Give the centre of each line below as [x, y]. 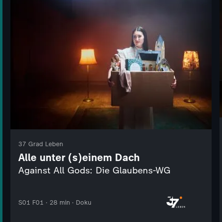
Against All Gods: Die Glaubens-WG [94, 171]
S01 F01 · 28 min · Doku [55, 202]
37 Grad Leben [40, 144]
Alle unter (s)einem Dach [79, 158]
